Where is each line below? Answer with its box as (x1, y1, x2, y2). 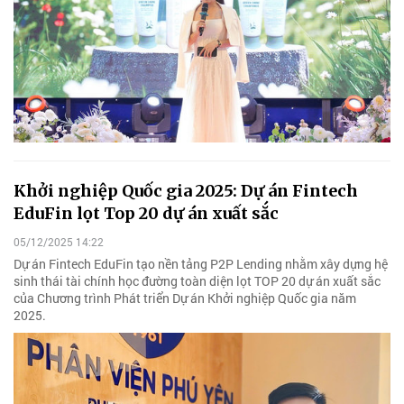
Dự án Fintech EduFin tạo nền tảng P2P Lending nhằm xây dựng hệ (14, 254, 388, 272)
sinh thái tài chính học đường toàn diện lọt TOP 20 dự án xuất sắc (14, 271, 381, 289)
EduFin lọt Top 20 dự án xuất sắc (14, 203, 279, 225)
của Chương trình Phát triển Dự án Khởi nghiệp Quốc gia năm (14, 289, 356, 307)
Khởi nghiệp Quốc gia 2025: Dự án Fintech (14, 180, 358, 202)
